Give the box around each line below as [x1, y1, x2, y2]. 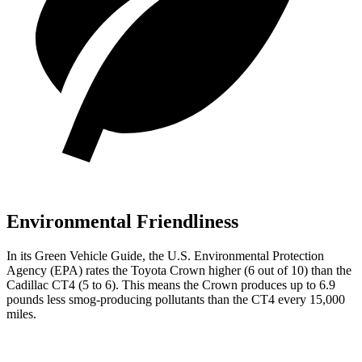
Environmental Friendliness [6, 210, 238, 232]
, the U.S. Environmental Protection [142, 248, 324, 263]
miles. [6, 306, 36, 321]
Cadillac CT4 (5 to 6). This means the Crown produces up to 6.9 [6, 277, 335, 292]
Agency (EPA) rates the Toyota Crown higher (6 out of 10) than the [6, 263, 351, 277]
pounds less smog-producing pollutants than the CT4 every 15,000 [6, 292, 345, 306]
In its [6, 248, 35, 263]
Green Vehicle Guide [35, 248, 142, 263]
